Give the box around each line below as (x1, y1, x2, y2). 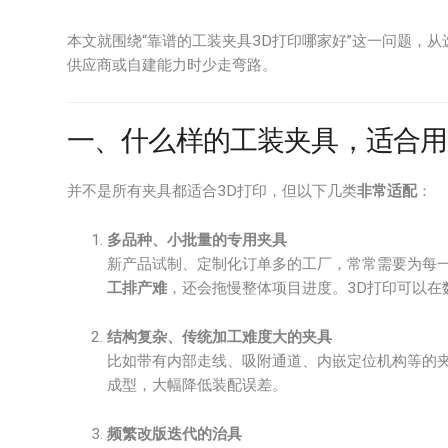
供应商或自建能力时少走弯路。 (67, 56, 277, 74)
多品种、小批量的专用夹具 (107, 231, 287, 249)
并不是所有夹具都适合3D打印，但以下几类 (67, 182, 357, 200)
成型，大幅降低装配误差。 (107, 376, 287, 394)
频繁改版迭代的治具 (107, 425, 242, 443)
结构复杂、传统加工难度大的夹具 (107, 328, 332, 346)
